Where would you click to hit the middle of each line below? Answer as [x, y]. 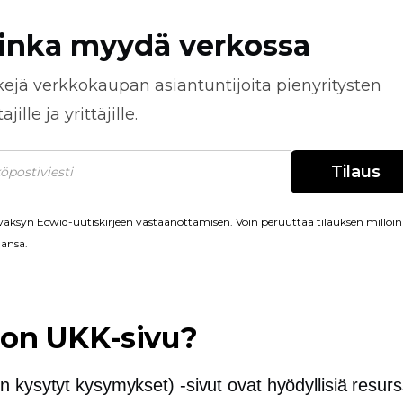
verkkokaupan [92, 85]
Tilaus [355, 172]
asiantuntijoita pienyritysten [266, 85]
